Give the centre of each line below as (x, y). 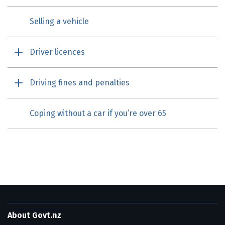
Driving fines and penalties (80, 83)
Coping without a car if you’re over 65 (98, 113)
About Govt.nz (34, 215)
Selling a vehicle (59, 21)
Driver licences (57, 52)
